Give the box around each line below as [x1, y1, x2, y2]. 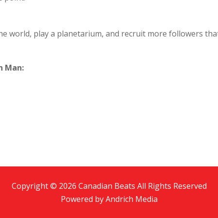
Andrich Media [105, 194, 158, 205]
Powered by [60, 194, 106, 205]
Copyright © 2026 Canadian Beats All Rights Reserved [11, 181, 207, 192]
